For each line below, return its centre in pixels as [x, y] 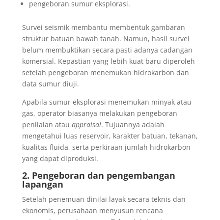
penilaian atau [47, 124]
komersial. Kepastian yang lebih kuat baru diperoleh [108, 61]
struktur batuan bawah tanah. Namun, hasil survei [106, 38]
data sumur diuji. [50, 83]
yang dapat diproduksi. [60, 158]
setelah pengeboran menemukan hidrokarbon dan [105, 72]
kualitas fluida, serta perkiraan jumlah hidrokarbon [106, 147]
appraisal [86, 124]
